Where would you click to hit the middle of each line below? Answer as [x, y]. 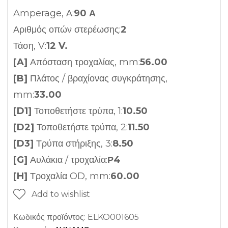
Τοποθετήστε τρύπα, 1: [77, 111]
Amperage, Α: [44, 13]
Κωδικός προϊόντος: [50, 217]
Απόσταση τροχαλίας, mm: [84, 62]
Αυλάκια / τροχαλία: [67, 160]
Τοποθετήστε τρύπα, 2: [81, 127]
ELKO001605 [113, 217]
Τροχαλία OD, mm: [69, 176]
